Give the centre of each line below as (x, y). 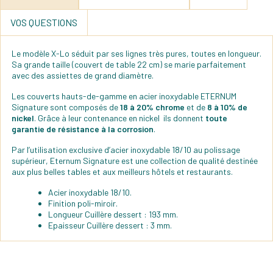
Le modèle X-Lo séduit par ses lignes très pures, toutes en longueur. (136, 54)
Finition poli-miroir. (83, 204)
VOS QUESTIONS (44, 23)
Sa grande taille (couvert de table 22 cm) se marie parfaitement (129, 65)
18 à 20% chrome (151, 107)
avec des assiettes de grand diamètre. (83, 76)
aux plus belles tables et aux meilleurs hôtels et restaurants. (122, 172)
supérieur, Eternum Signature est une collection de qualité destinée (135, 161)
